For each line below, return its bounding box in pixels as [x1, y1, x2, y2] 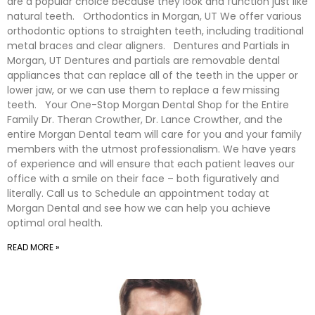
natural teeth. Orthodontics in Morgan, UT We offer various [7, 9, 302, 23]
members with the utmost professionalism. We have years [7, 142, 296, 156]
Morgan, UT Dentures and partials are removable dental [7, 53, 280, 67]
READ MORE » [7, 241, 60, 253]
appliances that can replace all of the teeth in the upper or [7, 68, 298, 82]
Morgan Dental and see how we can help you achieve [7, 201, 271, 215]
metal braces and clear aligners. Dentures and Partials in [7, 39, 290, 53]
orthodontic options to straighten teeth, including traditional [7, 24, 304, 38]
